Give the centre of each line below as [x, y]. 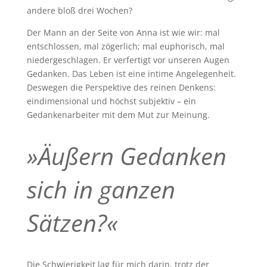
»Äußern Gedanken [126, 156]
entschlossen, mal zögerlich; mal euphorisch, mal [125, 46]
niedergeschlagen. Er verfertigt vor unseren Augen [128, 60]
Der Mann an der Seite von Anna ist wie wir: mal [123, 32]
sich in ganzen [101, 189]
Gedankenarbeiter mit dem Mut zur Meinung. [118, 114]
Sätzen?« [72, 222]
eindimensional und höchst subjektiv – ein [111, 101]
